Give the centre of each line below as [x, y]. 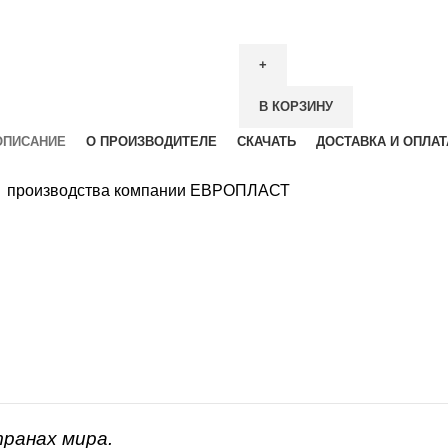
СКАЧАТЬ [266, 141]
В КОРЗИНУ [296, 106]
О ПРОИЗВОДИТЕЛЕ [151, 141]
